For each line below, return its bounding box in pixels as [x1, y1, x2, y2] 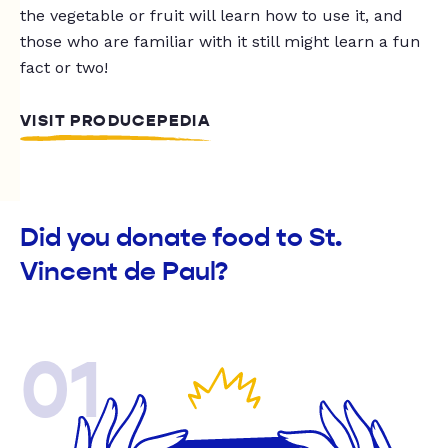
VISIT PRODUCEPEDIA [20, 111, 212, 132]
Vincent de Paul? [20, 256, 229, 288]
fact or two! [20, 58, 108, 78]
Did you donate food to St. [20, 222, 343, 254]
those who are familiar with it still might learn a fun [20, 32, 420, 52]
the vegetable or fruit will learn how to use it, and [20, 6, 403, 26]
